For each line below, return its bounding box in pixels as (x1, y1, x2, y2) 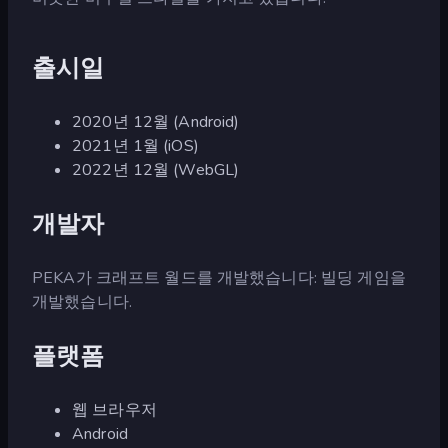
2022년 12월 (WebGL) (72, 158, 240, 181)
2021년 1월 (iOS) (72, 134, 199, 157)
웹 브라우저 (72, 398, 157, 421)
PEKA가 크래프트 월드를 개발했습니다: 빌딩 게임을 (32, 266, 406, 289)
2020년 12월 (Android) (72, 110, 240, 133)
